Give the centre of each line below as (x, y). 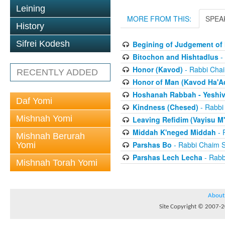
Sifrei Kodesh (43, 44)
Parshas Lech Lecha (167, 157)
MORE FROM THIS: (159, 19)
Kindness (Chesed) (165, 107)
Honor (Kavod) (157, 70)
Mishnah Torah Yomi (57, 163)
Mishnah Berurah (50, 136)
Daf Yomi (34, 101)
